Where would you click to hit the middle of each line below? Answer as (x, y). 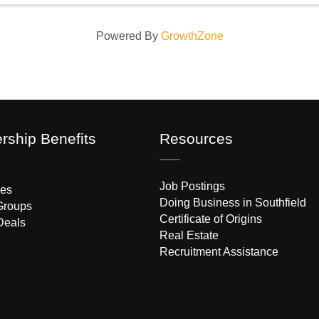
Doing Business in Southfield (233, 202)
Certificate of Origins (211, 219)
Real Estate (189, 235)
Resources (196, 138)
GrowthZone (192, 36)
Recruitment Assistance (219, 251)
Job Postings (192, 186)
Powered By (128, 36)
